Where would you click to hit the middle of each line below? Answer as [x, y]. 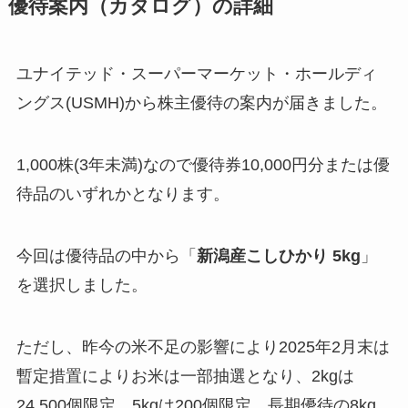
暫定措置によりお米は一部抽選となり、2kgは [185, 376]
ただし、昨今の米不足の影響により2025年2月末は [203, 347]
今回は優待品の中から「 [106, 256]
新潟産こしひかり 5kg [278, 256]
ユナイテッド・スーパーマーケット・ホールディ [196, 74]
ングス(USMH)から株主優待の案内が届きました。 [201, 103]
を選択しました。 [82, 286]
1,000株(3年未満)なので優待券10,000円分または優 [203, 165]
